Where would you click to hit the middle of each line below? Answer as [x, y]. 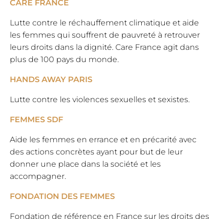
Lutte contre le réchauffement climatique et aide [104, 23]
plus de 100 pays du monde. [64, 60]
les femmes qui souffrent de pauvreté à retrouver [105, 35]
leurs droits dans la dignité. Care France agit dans [104, 47]
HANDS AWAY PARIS [51, 80]
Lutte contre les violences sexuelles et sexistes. [100, 100]
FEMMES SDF [36, 120]
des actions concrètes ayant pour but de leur [96, 152]
